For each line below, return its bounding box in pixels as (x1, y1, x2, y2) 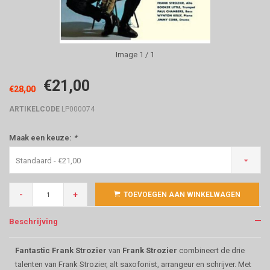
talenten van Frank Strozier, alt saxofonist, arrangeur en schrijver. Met (15, 260, 251, 269)
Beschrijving (9, 217, 58, 226)
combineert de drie (177, 246, 245, 255)
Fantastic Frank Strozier (15, 246, 107, 255)
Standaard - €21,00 (16, 156, 81, 165)
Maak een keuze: (9, 133, 74, 142)
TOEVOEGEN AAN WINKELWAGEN (124, 190, 240, 199)
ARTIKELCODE (9, 104, 60, 113)
